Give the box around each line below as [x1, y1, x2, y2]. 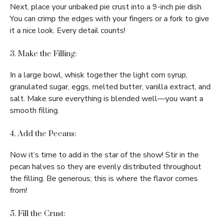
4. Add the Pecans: [10, 129, 76, 139]
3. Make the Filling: [10, 49, 77, 59]
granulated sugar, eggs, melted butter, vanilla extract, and [10, 81, 211, 93]
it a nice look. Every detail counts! [10, 25, 125, 37]
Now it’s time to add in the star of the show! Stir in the [10, 149, 199, 161]
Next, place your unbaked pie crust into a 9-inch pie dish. [10, 1, 203, 13]
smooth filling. [10, 105, 59, 116]
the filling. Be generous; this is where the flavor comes [10, 173, 198, 184]
